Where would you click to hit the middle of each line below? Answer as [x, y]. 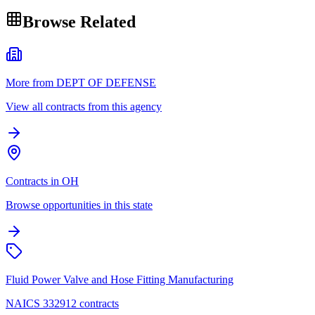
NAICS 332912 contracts [62, 303]
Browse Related [79, 21]
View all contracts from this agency [84, 106]
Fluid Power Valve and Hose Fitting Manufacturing [120, 279]
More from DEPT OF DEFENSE [81, 82]
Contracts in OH [42, 181]
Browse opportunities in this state [79, 205]
